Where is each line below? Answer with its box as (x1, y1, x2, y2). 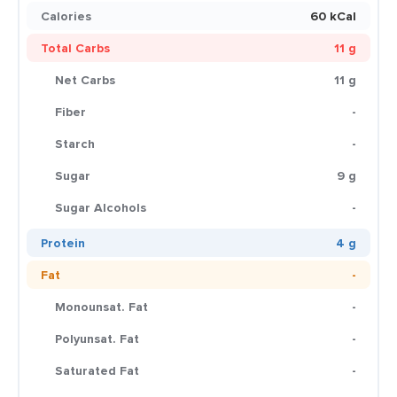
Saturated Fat (55, 362, 139, 379)
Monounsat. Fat (55, 298, 148, 315)
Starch (55, 135, 95, 152)
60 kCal (310, 7, 356, 25)
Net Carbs (55, 71, 115, 89)
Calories (41, 7, 91, 25)
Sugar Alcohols (55, 198, 146, 216)
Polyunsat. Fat (55, 330, 139, 347)
